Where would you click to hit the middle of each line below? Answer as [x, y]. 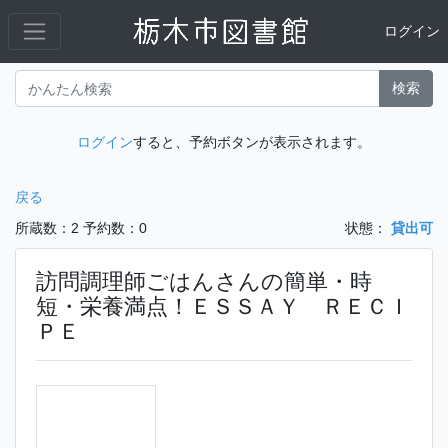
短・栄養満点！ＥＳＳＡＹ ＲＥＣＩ [223, 307]
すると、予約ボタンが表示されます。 [252, 142]
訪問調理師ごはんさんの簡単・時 [204, 282]
